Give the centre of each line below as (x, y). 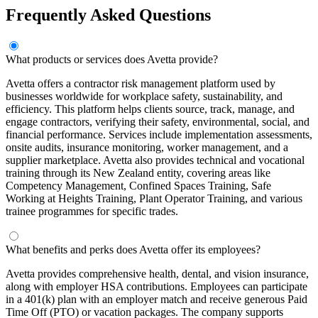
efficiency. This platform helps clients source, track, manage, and (150, 109)
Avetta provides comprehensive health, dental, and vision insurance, (157, 273)
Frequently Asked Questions (108, 15)
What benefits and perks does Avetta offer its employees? (133, 249)
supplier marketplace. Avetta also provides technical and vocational (155, 160)
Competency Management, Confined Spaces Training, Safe (138, 185)
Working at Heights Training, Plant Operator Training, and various (154, 198)
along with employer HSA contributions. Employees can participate (157, 286)
